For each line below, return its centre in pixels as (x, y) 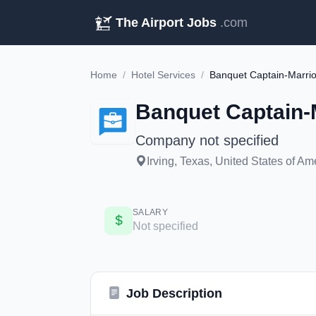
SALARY (150, 212)
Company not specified (207, 140)
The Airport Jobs (166, 23)
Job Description (174, 293)
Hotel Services (163, 75)
